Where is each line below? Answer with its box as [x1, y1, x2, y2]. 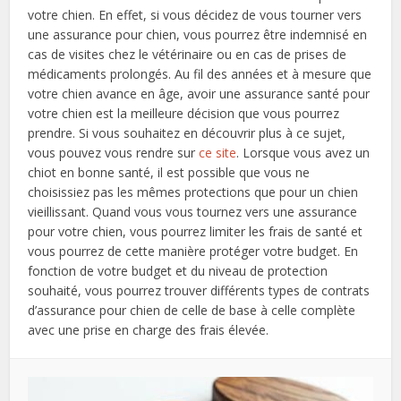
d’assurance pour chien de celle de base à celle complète [28, 301, 356, 319]
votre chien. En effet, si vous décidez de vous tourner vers [28, 5, 363, 23]
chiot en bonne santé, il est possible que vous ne [28, 163, 311, 181]
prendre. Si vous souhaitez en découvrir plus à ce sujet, [28, 124, 346, 141]
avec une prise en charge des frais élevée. [28, 320, 269, 338]
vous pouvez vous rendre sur [28, 143, 200, 161]
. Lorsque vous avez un [236, 143, 371, 161]
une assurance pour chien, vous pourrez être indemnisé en [28, 25, 368, 43]
